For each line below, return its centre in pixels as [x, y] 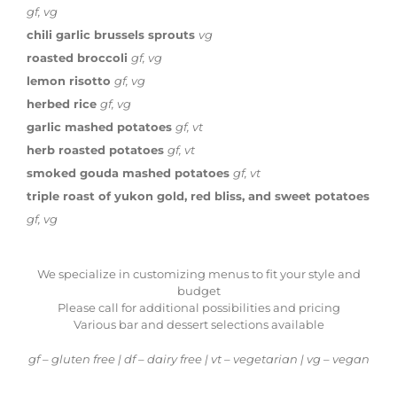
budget [198, 291]
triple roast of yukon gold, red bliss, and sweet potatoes [198, 196]
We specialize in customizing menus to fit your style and [198, 274]
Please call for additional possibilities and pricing [198, 308]
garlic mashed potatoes [101, 127]
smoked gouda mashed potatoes [130, 173]
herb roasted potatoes [97, 150]
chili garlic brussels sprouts [113, 35]
